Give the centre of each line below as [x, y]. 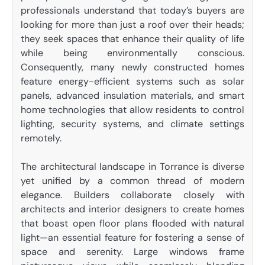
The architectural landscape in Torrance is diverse [132, 167]
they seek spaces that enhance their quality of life [132, 39]
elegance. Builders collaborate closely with [132, 195]
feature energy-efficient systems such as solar [132, 82]
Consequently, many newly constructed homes [132, 67]
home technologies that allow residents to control [132, 110]
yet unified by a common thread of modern [132, 181]
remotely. [41, 138]
